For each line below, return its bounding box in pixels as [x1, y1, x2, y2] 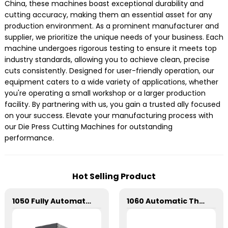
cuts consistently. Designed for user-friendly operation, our [4, 66, 214, 76]
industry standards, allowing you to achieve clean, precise [4, 54, 210, 65]
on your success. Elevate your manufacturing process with [4, 110, 213, 121]
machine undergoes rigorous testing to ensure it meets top [4, 43, 217, 53]
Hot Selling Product [72, 170, 156, 182]
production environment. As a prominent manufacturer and [4, 21, 219, 31]
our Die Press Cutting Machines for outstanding [4, 122, 173, 132]
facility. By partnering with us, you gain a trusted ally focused [4, 99, 220, 109]
